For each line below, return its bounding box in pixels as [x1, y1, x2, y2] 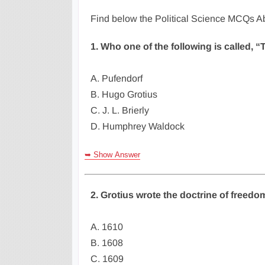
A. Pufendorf [91, 73, 143, 83]
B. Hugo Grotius [91, 89, 157, 99]
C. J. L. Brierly [91, 105, 149, 115]
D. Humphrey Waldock [91, 121, 185, 131]
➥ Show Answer [85, 150, 140, 159]
